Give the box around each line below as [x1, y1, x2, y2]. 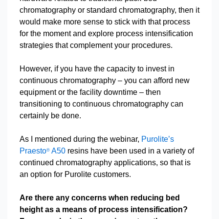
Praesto [20, 147, 46, 155]
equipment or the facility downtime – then [20, 88, 161, 96]
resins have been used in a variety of [66, 147, 194, 155]
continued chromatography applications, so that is [20, 158, 191, 167]
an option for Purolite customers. [20, 170, 135, 178]
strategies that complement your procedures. [20, 41, 176, 49]
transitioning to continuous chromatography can [20, 100, 183, 108]
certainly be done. [20, 111, 85, 120]
